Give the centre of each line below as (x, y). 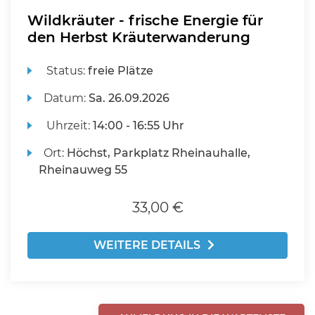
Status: (66, 71)
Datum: (66, 98)
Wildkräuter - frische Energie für (145, 20)
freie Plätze (121, 71)
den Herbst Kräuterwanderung (139, 37)
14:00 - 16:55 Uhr (139, 126)
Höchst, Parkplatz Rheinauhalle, (159, 153)
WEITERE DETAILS (147, 245)
